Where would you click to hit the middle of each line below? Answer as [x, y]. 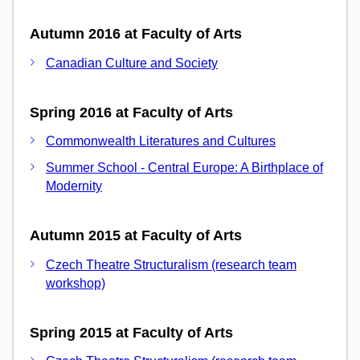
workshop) [76, 283]
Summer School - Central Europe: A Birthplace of [184, 168]
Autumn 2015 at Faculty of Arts [136, 235]
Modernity [74, 186]
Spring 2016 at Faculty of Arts [131, 112]
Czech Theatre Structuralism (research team [171, 264]
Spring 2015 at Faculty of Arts [131, 332]
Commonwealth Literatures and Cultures [161, 141]
